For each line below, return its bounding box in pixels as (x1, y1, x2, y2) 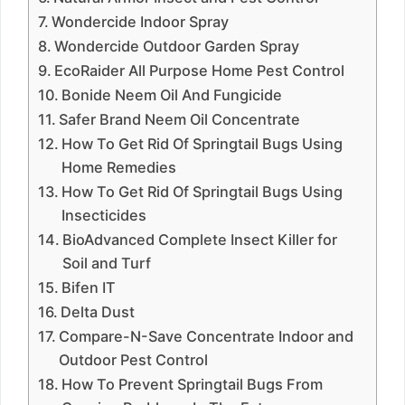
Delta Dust (61, 303, 136, 321)
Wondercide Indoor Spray (52, 13, 230, 31)
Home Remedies (61, 158, 177, 176)
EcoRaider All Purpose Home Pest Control (54, 61, 345, 80)
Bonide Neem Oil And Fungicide (61, 86, 283, 104)
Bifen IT (61, 278, 117, 297)
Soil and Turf (62, 254, 152, 272)
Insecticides (61, 206, 147, 224)
